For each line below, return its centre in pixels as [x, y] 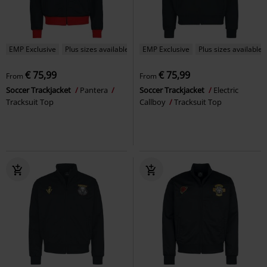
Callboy [153, 102]
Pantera [95, 90]
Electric [226, 90]
